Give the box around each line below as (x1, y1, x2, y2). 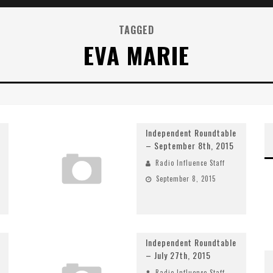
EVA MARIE (83, 38, 190, 72)
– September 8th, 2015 (146, 139, 234, 152)
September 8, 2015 (156, 174, 216, 183)
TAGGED (119, 23, 154, 37)
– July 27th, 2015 (146, 249, 211, 261)
